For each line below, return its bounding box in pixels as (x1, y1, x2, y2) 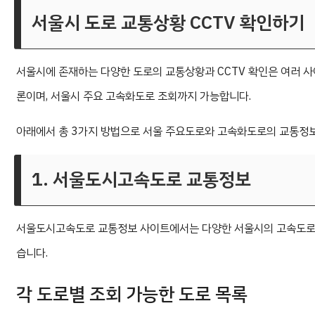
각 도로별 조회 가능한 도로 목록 (16, 281, 247, 309)
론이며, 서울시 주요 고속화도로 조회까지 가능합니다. (16, 88, 251, 105)
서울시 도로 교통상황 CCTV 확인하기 (32, 9, 304, 37)
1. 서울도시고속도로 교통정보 (32, 166, 251, 194)
